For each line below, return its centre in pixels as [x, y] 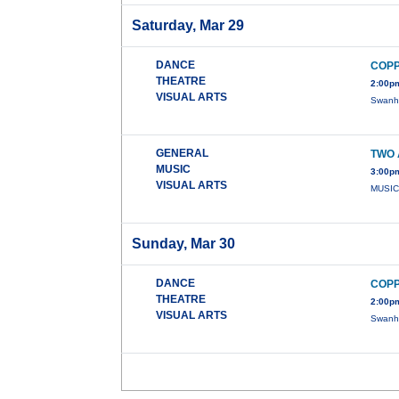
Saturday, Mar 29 [188, 26]
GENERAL [183, 154]
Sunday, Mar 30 [184, 244]
